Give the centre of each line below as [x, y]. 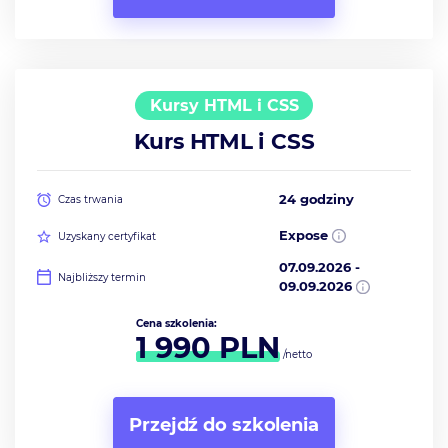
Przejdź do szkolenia [224, 424]
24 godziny [317, 199]
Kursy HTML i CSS [224, 105]
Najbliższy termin [102, 277]
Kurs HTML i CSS [224, 141]
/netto [296, 355]
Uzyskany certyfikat [107, 236]
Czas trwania [91, 200]
